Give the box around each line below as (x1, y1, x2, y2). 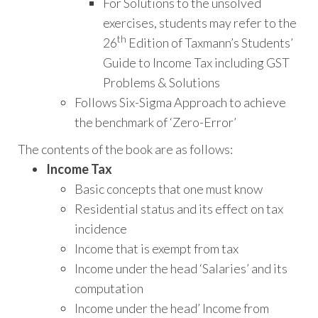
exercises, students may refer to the (103, 15, 297, 31)
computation (75, 280, 143, 297)
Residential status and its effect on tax (75, 201, 283, 217)
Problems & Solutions (103, 75, 220, 91)
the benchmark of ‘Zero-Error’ (75, 114, 236, 131)
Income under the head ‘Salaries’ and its (75, 261, 287, 277)
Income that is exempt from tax (75, 241, 238, 257)
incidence (75, 221, 127, 237)
